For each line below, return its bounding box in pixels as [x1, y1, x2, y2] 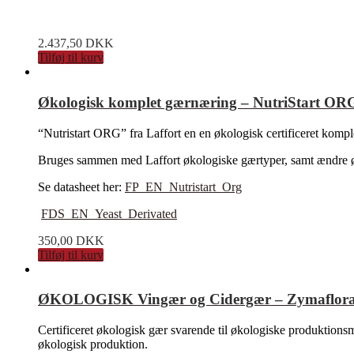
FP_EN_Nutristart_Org [125, 179, 242, 194]
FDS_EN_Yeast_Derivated [41, 206, 177, 220]
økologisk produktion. [38, 337, 148, 352]
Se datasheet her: [38, 179, 125, 194]
